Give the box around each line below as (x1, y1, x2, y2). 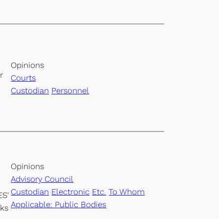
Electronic (51, 186, 90, 197)
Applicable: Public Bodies (11, 199, 107, 209)
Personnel (51, 86, 89, 96)
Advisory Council (11, 174, 74, 184)
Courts (11, 73, 36, 83)
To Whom (109, 186, 145, 197)
